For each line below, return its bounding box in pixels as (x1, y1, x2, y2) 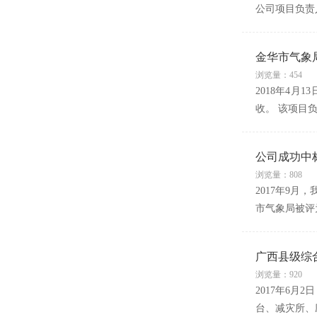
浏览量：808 (255, 170, 302, 180)
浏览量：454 (255, 70, 302, 80)
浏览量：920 (255, 270, 302, 279)
